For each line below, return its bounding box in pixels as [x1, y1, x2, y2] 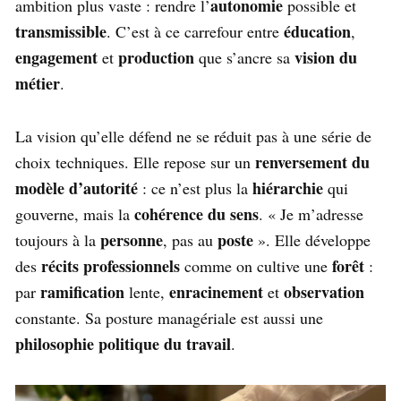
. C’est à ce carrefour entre [107, 21, 284, 43]
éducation [284, 20, 351, 44]
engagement [15, 46, 98, 70]
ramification [40, 280, 124, 304]
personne [100, 228, 163, 252]
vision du [294, 46, 357, 70]
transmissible [15, 20, 107, 44]
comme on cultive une [180, 255, 332, 277]
